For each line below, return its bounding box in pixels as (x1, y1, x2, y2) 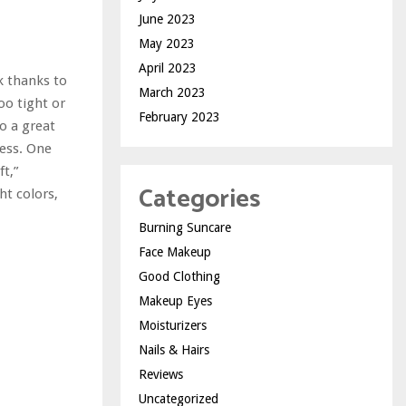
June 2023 (139, 11, 196, 26)
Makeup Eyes (139, 293, 212, 308)
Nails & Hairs (139, 342, 209, 357)
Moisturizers (139, 317, 207, 333)
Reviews (139, 366, 183, 382)
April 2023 (139, 60, 197, 75)
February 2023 (139, 109, 220, 124)
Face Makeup (139, 244, 211, 259)
